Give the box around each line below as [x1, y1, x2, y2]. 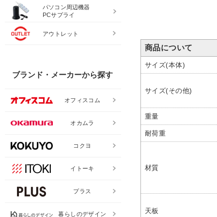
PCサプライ [43, 12, 75, 19]
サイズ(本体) [145, 61, 186, 69]
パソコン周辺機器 [43, 4, 90, 11]
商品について [145, 44, 193, 52]
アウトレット [43, 31, 79, 38]
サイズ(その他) [145, 87, 192, 95]
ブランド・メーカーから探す [12, 71, 113, 79]
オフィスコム [64, 97, 101, 104]
